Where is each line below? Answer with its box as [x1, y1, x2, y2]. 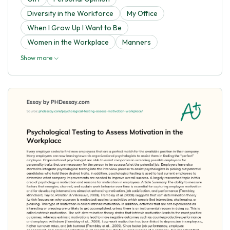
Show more [21, 53, 54, 62]
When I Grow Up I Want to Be [27, 23, 122, 32]
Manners [122, 37, 151, 47]
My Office [127, 8, 158, 18]
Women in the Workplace [27, 37, 109, 47]
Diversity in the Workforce [27, 8, 113, 18]
